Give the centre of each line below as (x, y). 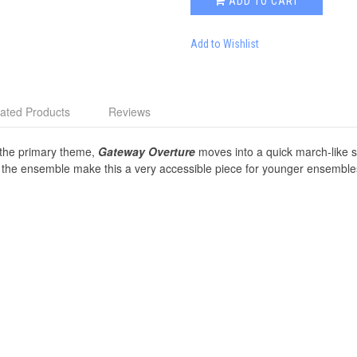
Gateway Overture (147, 152)
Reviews (129, 112)
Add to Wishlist (225, 44)
